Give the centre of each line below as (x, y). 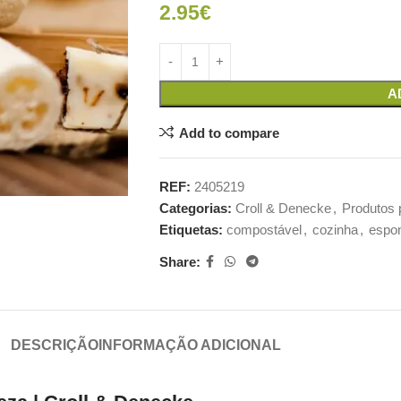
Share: (179, 261)
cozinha (335, 230)
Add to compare (229, 132)
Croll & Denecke (283, 208)
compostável (264, 230)
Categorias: (195, 208)
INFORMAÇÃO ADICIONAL (190, 345)
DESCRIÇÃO (55, 345)
